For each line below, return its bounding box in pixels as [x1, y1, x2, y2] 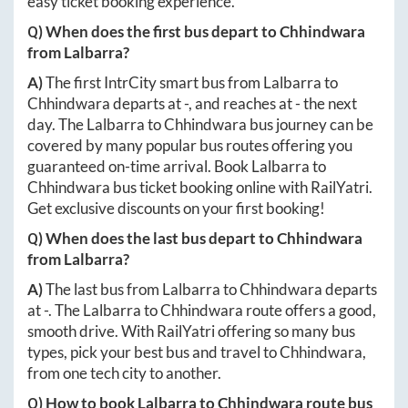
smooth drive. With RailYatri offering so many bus [27, 321, 355, 341]
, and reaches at [189, 93, 295, 113]
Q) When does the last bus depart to [27, 228, 277, 248]
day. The [27, 114, 87, 134]
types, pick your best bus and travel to [27, 342, 280, 362]
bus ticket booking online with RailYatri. [110, 177, 372, 197]
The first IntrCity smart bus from [46, 72, 263, 92]
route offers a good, [243, 300, 376, 320]
